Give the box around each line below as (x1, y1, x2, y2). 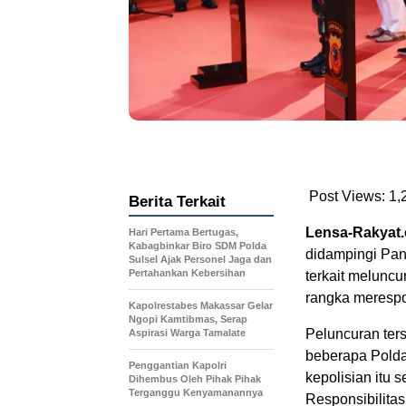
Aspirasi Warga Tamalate (129, 327, 246, 339)
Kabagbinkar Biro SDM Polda (129, 240, 266, 252)
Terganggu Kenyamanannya (129, 387, 263, 399)
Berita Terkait (129, 193, 226, 211)
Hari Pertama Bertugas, (129, 227, 238, 238)
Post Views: (309, 188, 385, 205)
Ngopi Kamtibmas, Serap (129, 314, 247, 325)
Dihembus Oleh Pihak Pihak (129, 373, 261, 385)
